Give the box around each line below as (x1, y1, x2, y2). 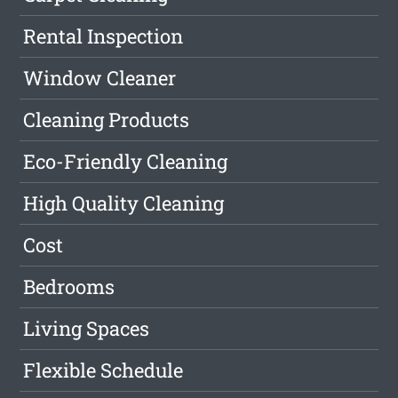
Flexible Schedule (23, 357, 184, 384)
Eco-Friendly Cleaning (23, 148, 228, 175)
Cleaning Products (23, 107, 190, 133)
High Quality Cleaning (23, 190, 225, 217)
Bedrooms (23, 274, 115, 300)
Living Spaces (23, 315, 150, 342)
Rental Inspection (23, 23, 184, 50)
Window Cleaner (23, 65, 177, 92)
